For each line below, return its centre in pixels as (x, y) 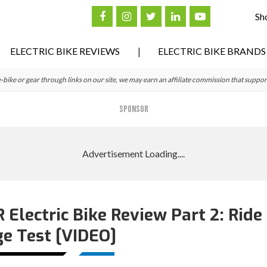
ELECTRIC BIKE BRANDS (212, 51)
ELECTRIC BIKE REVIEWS (65, 51)
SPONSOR (133, 109)
